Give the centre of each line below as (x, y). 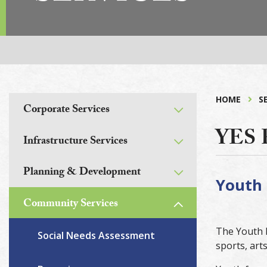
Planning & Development (82, 173)
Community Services (71, 204)
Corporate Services (66, 111)
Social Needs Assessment (96, 235)
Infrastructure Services (75, 142)
